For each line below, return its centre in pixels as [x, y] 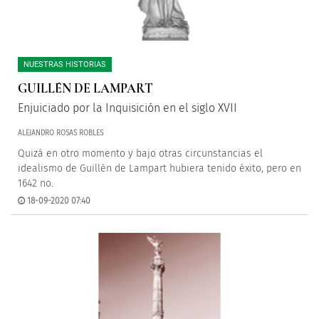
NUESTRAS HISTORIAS [65, 64]
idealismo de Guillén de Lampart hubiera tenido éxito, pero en [159, 168]
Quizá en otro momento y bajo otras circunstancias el [140, 153]
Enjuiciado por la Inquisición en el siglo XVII [127, 108]
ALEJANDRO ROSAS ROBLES [61, 133]
